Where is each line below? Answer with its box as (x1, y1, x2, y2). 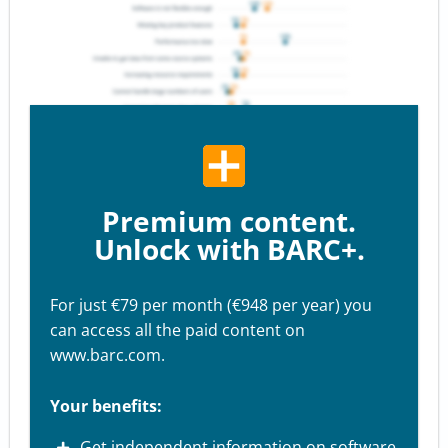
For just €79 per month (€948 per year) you (50, 294, 372, 317)
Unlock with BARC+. (93, 230, 365, 269)
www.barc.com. (50, 344, 165, 367)
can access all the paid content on (50, 319, 305, 342)
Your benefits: (50, 395, 162, 418)
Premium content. (102, 202, 356, 241)
